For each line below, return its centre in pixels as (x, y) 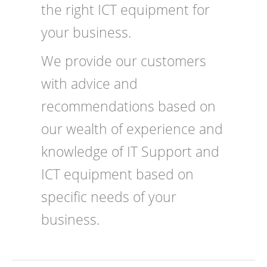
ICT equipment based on (118, 174)
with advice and (90, 83)
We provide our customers (124, 60)
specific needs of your (109, 196)
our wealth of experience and (132, 128)
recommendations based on (129, 106)
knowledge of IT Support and (131, 151)
